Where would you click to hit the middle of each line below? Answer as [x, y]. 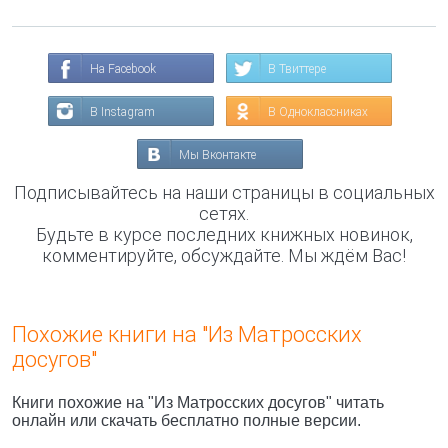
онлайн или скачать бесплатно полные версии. [186, 420]
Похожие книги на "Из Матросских [187, 334]
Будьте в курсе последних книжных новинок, [224, 234]
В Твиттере [297, 69]
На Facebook [123, 69]
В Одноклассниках [318, 112]
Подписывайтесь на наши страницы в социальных [224, 192]
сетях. [224, 213]
